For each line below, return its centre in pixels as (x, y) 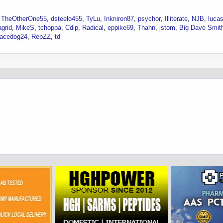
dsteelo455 (66, 19)
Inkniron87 (119, 19)
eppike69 (120, 28)
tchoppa (50, 28)
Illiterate (176, 19)
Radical (93, 28)
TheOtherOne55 (24, 19)
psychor (149, 19)
